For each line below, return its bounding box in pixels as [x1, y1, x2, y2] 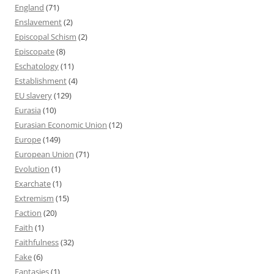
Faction [15, 207, 42, 218]
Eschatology [15, 60, 59, 72]
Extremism [15, 192, 54, 204]
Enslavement [15, 16, 62, 28]
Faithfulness [15, 236, 59, 248]
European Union [15, 148, 74, 160]
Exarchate [15, 177, 51, 189]
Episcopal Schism [15, 31, 76, 42]
